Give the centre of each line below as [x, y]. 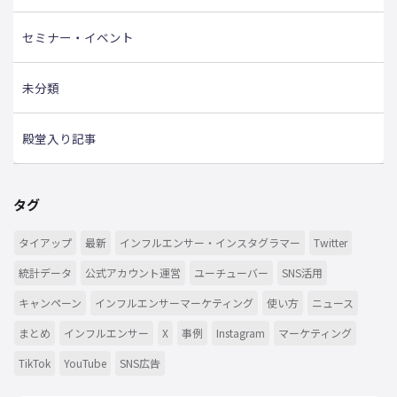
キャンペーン [50, 302]
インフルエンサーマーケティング [174, 302]
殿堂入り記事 [59, 138]
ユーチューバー [231, 272]
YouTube [85, 362]
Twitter [331, 242]
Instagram [241, 332]
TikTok [35, 362]
